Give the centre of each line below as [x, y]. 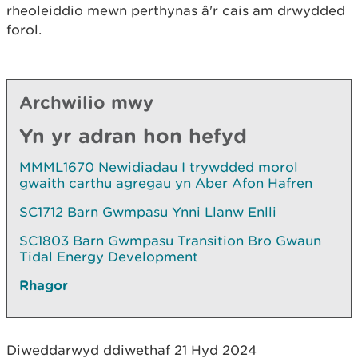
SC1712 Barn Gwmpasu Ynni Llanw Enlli [148, 212]
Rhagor [44, 285]
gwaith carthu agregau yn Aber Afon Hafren [166, 183]
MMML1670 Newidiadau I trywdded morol [159, 167]
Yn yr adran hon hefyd [133, 135]
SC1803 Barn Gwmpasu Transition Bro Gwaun [170, 241]
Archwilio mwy [86, 102]
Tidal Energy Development [109, 257]
